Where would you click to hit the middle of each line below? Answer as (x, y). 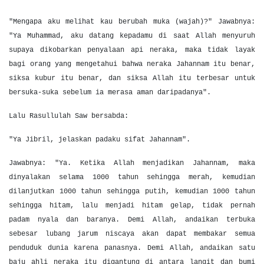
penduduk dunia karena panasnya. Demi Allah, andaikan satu (132, 248)
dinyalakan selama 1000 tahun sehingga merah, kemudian (132, 177)
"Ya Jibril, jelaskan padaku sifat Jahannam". (100, 140)
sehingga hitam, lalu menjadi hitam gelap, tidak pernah (132, 206)
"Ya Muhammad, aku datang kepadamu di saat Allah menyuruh (132, 36)
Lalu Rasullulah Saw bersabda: (69, 116)
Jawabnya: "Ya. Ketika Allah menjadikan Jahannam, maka (132, 163)
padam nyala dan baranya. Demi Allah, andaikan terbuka (132, 220)
